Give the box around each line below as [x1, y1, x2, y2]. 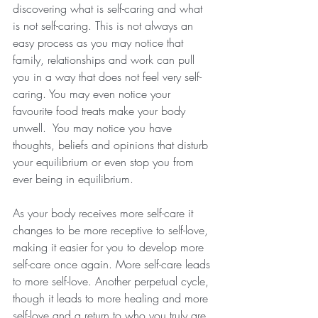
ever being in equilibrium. [13, 171, 133, 187]
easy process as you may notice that [13, 35, 187, 51]
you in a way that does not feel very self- [13, 69, 202, 85]
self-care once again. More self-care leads [13, 256, 214, 273]
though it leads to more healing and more [13, 290, 212, 307]
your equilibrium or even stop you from [13, 154, 197, 170]
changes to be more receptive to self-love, [13, 222, 212, 238]
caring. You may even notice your [13, 86, 174, 102]
